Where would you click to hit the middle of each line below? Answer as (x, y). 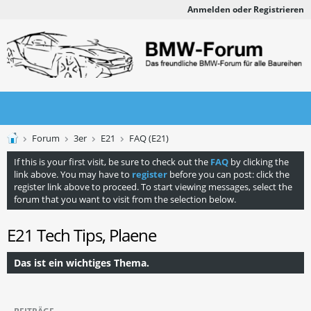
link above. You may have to (73, 174)
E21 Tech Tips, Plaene (82, 235)
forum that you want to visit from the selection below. (125, 199)
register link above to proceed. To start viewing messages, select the (153, 187)
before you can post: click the (228, 174)
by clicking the (259, 162)
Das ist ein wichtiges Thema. (82, 263)
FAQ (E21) (149, 138)
